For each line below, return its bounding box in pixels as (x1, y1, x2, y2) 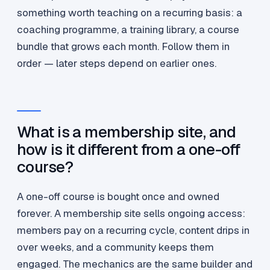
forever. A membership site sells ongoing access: (17, 207, 245, 221)
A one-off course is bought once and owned (17, 190, 219, 204)
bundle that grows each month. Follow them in (17, 40, 230, 54)
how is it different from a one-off (17, 139, 240, 160)
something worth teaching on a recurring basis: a (17, 6, 242, 20)
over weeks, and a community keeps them (17, 240, 214, 254)
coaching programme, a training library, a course (17, 23, 239, 37)
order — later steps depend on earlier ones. (17, 57, 216, 71)
